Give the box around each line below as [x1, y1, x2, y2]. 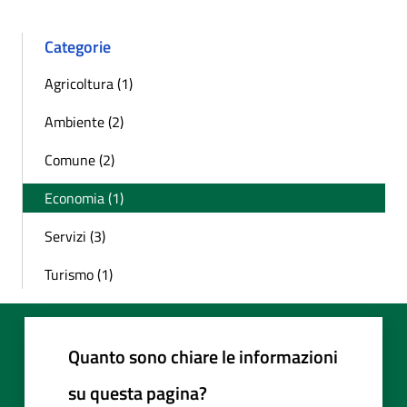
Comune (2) [45, 148, 114, 171]
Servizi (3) [45, 224, 105, 247]
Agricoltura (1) [45, 72, 133, 94]
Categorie [45, 34, 111, 59]
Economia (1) [45, 186, 124, 209]
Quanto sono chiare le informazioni [68, 342, 338, 371]
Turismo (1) [45, 263, 113, 285]
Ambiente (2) [45, 110, 124, 133]
